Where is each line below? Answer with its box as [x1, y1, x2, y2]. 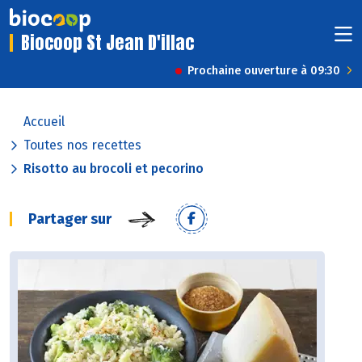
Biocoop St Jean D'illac [21, 29, 194, 57]
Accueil [23, 114, 65, 130]
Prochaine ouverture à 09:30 [187, 64, 340, 78]
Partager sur [28, 210, 112, 229]
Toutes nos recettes [23, 137, 141, 154]
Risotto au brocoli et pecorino [23, 161, 204, 177]
